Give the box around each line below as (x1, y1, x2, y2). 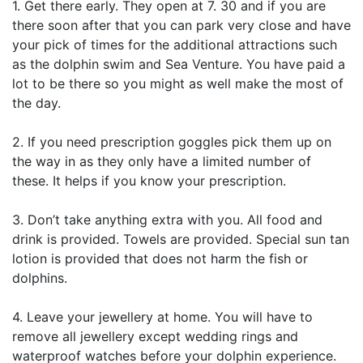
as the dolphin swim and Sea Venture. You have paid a (12, 56, 345, 72)
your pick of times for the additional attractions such (12, 36, 337, 53)
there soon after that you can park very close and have (12, 17, 351, 33)
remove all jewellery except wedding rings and (12, 328, 298, 344)
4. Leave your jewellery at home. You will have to (12, 309, 313, 325)
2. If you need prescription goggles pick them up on (12, 134, 331, 150)
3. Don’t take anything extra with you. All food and (12, 211, 322, 228)
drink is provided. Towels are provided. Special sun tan (12, 231, 349, 247)
